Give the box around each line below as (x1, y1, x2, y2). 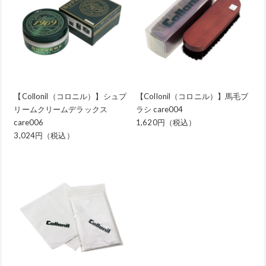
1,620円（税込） (135, 118, 197, 128)
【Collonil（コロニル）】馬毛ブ (135, 91, 249, 102)
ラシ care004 (135, 104, 183, 115)
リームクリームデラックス (14, 104, 107, 115)
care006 (14, 118, 44, 128)
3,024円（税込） (14, 131, 74, 141)
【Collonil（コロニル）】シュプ (14, 91, 126, 102)
